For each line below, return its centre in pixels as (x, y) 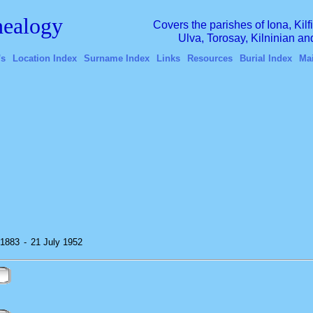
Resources (210, 58)
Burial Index (265, 58)
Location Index (44, 58)
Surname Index (116, 58)
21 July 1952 (57, 242)
